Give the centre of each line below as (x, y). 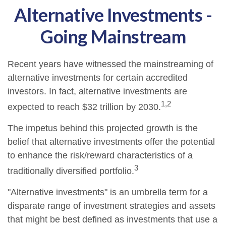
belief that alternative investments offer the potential (111, 142)
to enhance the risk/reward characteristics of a (100, 155)
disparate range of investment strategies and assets (111, 206)
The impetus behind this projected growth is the (103, 128)
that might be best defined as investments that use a (112, 219)
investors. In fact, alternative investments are (97, 91)
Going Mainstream (113, 36)
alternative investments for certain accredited (98, 78)
